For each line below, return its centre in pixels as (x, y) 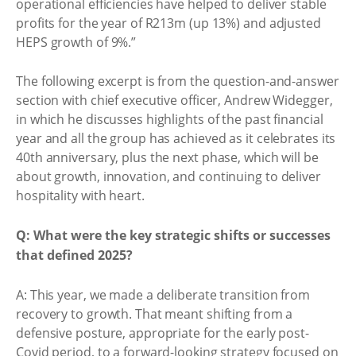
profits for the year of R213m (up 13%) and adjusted (168, 23)
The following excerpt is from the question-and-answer (178, 81)
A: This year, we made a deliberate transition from (163, 295)
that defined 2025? (74, 255)
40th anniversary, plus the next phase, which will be (167, 157)
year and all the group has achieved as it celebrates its (176, 138)
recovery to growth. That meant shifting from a (155, 314)
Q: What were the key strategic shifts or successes (173, 235)
